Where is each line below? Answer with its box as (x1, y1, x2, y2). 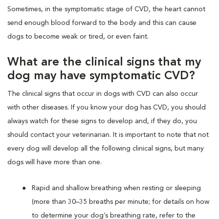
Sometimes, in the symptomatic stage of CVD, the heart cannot (7, 5, 205, 13)
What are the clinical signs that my (7, 56, 201, 68)
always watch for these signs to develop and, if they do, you (7, 117, 197, 125)
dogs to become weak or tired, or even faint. (7, 33, 149, 40)
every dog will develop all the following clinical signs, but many (7, 145, 204, 152)
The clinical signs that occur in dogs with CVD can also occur (7, 90, 198, 97)
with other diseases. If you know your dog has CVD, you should (7, 104, 206, 111)
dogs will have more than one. (7, 158, 102, 166)
